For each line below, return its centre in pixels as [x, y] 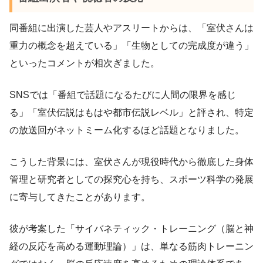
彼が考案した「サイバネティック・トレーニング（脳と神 [131, 229]
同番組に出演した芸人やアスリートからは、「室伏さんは [131, 28]
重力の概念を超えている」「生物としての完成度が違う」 [131, 46]
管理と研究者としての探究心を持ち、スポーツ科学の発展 [131, 180]
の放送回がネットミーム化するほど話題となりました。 [127, 130]
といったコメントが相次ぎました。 [85, 63]
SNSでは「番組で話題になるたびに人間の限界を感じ [123, 95]
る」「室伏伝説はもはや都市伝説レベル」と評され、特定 [131, 113]
